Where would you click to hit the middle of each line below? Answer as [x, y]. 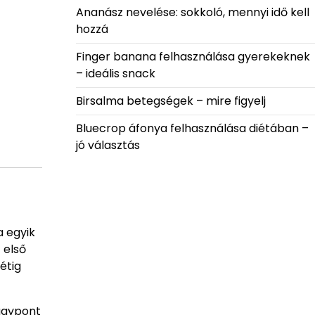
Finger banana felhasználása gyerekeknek [193, 56]
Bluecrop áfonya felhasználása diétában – [192, 128]
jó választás [108, 145]
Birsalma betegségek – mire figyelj [171, 101]
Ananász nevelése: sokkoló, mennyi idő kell [192, 12]
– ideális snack [115, 73]
